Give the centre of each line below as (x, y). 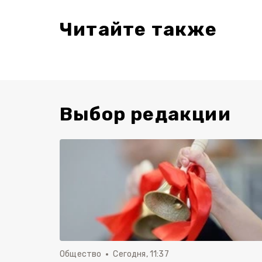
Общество (81, 254)
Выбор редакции (145, 114)
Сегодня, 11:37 (141, 254)
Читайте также (139, 29)
